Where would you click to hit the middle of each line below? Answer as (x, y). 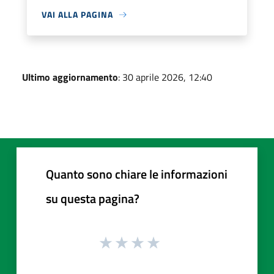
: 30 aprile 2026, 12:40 (165, 77)
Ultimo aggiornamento (70, 77)
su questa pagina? (93, 198)
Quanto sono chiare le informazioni (137, 174)
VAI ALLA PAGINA (77, 14)
